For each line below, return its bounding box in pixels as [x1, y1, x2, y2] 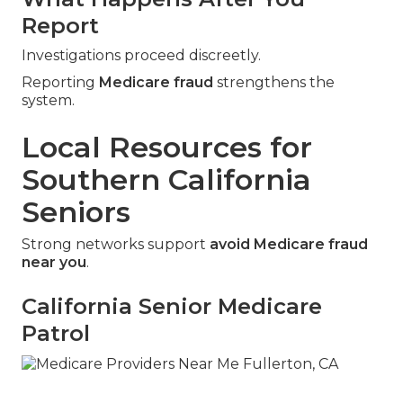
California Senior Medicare [22, 292, 322, 319]
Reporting [22, 73, 99, 91]
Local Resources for [22, 129, 312, 165]
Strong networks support [22, 235, 210, 253]
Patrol [22, 319, 90, 346]
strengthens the [213, 73, 335, 91]
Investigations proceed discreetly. [22, 46, 261, 64]
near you [22, 253, 86, 271]
